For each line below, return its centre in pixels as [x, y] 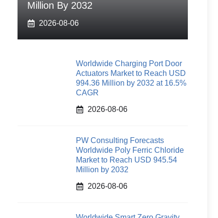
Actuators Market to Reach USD [131, 73]
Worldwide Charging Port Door [129, 64]
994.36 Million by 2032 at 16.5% [131, 83]
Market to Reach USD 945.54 [127, 160]
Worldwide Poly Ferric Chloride [130, 150]
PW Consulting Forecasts [120, 140]
